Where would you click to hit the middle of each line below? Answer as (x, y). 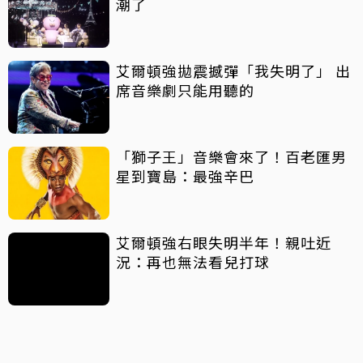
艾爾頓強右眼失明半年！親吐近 (224, 243)
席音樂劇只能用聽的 (185, 90)
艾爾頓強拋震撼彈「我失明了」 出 (233, 71)
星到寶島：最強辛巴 (193, 176)
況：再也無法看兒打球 (193, 262)
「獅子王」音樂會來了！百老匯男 (231, 157)
